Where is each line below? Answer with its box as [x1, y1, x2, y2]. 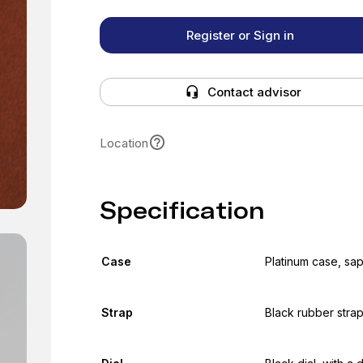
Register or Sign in [186, 28, 294, 43]
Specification [99, 197, 265, 224]
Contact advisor [207, 84, 301, 100]
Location [99, 135, 148, 151]
